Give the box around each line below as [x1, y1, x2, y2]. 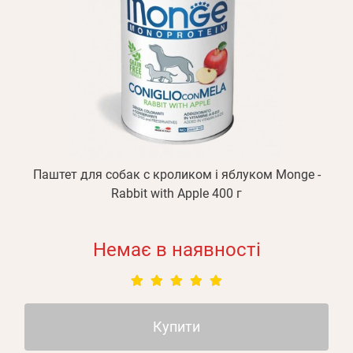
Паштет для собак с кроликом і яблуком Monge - [32, 167, 321, 182]
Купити [153, 318, 200, 335]
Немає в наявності [92, 239, 261, 261]
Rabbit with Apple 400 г [111, 186, 242, 201]
